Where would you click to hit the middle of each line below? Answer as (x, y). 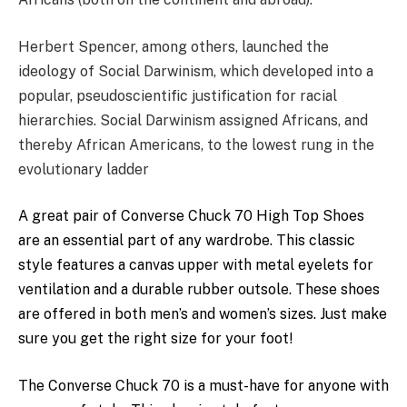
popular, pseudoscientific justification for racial (178, 95)
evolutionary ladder (84, 169)
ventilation (54, 290)
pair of (95, 216)
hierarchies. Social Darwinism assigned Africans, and (193, 120)
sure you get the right (94, 339)
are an (40, 241)
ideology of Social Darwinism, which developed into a (196, 71)
